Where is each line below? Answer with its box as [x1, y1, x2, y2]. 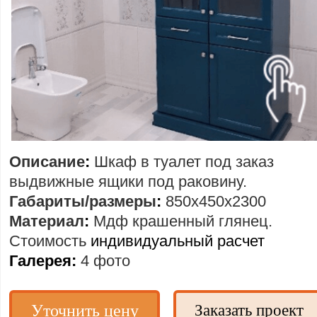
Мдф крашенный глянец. [93, 212, 272, 230]
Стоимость [9, 232, 86, 250]
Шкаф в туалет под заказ [94, 153, 274, 171]
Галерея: [9, 252, 76, 270]
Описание [9, 153, 85, 171]
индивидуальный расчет [86, 232, 265, 250]
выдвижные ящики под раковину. [9, 173, 247, 190]
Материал [9, 212, 84, 230]
